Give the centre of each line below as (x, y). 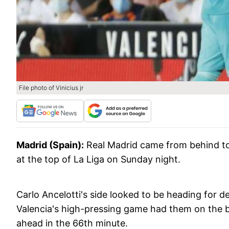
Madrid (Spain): (50, 145)
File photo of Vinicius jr (51, 87)
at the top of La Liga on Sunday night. (98, 159)
